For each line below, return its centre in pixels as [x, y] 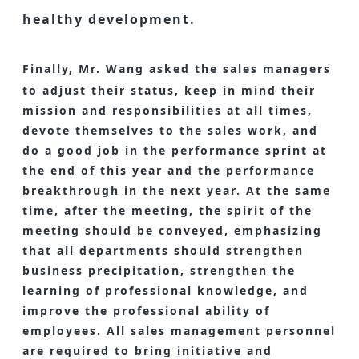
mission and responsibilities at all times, [168, 110]
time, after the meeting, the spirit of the [168, 210]
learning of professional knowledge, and [166, 290]
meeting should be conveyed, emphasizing [173, 230]
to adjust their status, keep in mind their [169, 90]
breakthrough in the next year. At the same [177, 190]
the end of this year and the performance [169, 170]
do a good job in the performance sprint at [175, 150]
